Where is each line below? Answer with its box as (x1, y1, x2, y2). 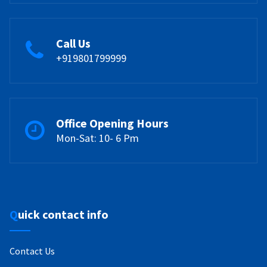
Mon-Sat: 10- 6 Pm (56, 131, 139, 145)
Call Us (56, 35, 91, 51)
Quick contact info (18, 206, 108, 222)
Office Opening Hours (56, 115, 169, 131)
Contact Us (10, 244, 55, 257)
